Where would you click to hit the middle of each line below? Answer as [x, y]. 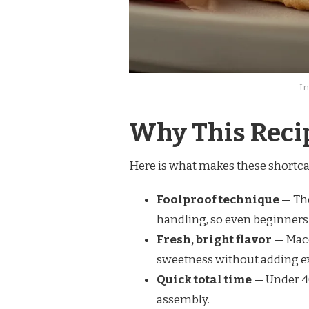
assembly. [183, 300]
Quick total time [204, 280]
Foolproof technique [218, 200]
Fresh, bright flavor [214, 240]
